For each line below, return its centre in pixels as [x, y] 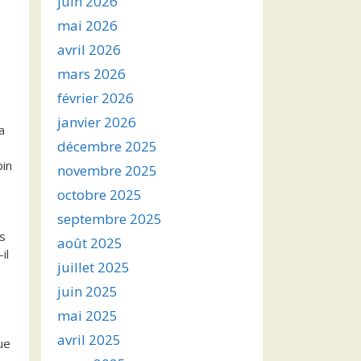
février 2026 [95, 98]
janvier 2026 [97, 122]
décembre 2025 [107, 146]
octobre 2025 [100, 195]
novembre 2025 [107, 170]
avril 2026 [89, 50]
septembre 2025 [110, 219]
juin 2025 [87, 291]
